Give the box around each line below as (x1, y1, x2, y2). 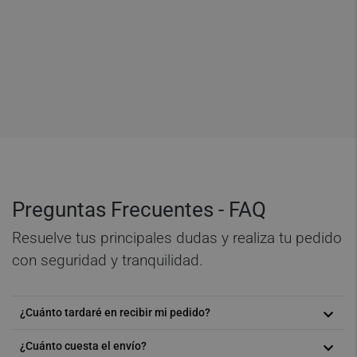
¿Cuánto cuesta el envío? (20, 339, 147, 353)
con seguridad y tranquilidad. (12, 251, 203, 270)
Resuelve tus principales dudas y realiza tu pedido (12, 229, 342, 248)
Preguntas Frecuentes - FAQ (12, 197, 266, 222)
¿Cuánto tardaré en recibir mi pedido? (20, 306, 210, 320)
